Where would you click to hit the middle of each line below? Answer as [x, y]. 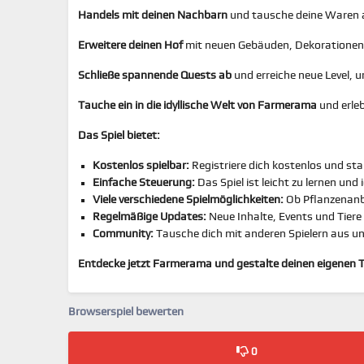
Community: [123, 234]
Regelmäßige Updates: [149, 217]
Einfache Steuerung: [144, 183]
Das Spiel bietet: [119, 136]
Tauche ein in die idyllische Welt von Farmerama [197, 106]
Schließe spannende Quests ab [155, 76]
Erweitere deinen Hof [130, 45]
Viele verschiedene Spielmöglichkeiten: [188, 200]
